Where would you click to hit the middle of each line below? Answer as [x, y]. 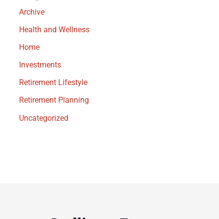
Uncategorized [44, 118]
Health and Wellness [54, 30]
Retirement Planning [54, 100]
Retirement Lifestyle [53, 83]
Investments [40, 65]
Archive [32, 12]
